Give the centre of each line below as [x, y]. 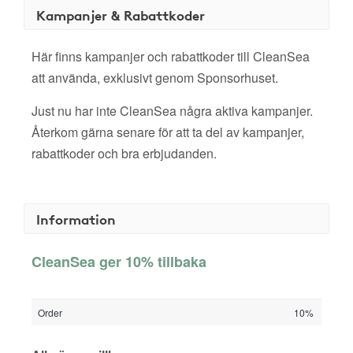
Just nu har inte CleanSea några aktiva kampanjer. [172, 111]
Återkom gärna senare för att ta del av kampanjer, [168, 132]
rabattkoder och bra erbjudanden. [124, 153]
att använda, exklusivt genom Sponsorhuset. [155, 78]
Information [76, 219]
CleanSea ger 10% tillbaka [119, 262]
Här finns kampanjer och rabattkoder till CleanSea [171, 56]
